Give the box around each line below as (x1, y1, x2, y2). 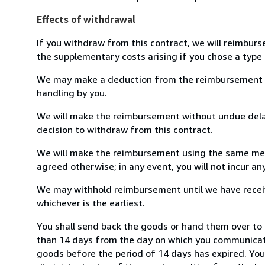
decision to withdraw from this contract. (37, 123, 213, 135)
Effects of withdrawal (37, 13, 135, 25)
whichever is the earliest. (37, 196, 145, 209)
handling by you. (37, 86, 107, 99)
